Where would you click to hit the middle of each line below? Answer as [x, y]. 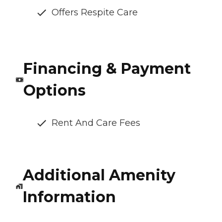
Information [69, 197]
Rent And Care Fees [96, 123]
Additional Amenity [99, 175]
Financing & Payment [107, 69]
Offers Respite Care [95, 13]
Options [54, 91]
